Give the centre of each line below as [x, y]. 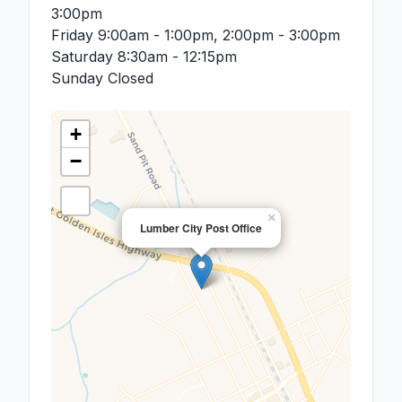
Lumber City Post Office [201, 228]
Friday [72, 35]
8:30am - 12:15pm [177, 57]
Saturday [84, 57]
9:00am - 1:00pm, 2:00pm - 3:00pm [219, 35]
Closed [131, 78]
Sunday [79, 78]
